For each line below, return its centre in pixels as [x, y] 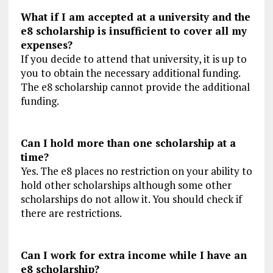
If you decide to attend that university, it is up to [133, 59]
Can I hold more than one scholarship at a [128, 143]
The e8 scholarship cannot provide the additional [135, 87]
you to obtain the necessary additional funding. [130, 73]
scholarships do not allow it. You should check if [131, 199]
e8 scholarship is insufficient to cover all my [133, 31]
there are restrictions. [71, 213]
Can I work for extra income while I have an [133, 255]
